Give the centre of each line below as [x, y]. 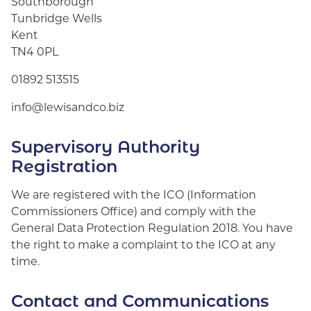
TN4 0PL [35, 51]
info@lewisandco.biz [68, 107]
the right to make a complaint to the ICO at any [143, 244]
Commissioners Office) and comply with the [134, 211]
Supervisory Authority [106, 146]
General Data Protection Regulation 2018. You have [152, 227]
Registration [64, 165]
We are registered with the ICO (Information [134, 194]
